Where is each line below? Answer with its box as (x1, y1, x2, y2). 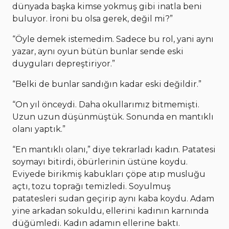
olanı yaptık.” (12, 124, 65, 134)
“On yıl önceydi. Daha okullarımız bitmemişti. (12, 99, 199, 109)
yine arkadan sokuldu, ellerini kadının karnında (12, 205, 209, 216)
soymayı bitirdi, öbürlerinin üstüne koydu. (12, 156, 188, 167)
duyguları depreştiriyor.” (12, 58, 115, 68)
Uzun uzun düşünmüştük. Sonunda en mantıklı (12, 111, 214, 122)
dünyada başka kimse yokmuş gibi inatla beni (12, 1, 202, 11)
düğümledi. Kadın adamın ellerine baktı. (12, 218, 180, 228)
